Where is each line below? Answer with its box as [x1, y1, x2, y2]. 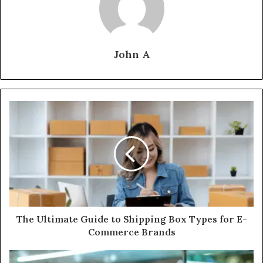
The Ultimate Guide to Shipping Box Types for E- [16, 213, 247, 225]
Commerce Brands [87, 226, 176, 238]
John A [113, 48, 150, 61]
